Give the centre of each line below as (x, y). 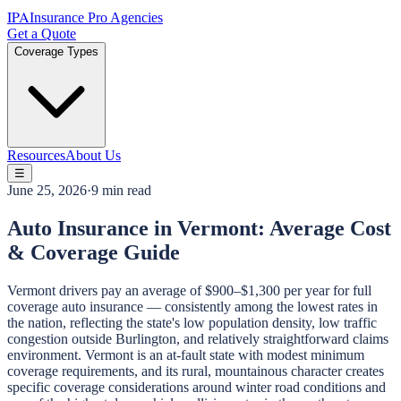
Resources (36, 155)
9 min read (121, 190)
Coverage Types (56, 51)
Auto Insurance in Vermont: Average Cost (199, 228)
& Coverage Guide (94, 252)
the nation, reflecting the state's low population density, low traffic (192, 322)
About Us (93, 155)
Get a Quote (42, 34)
